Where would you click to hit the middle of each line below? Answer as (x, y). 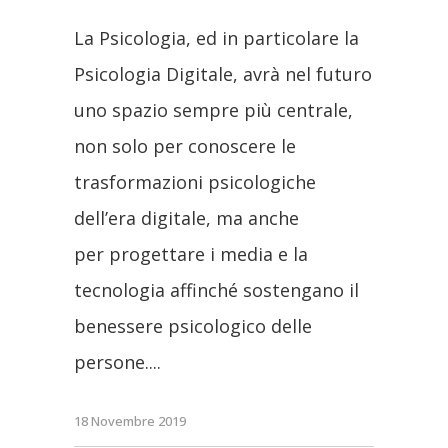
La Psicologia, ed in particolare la (216, 37)
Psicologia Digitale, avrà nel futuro (223, 73)
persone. (111, 361)
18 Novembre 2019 (130, 421)
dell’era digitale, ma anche (186, 217)
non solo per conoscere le (185, 145)
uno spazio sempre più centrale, (213, 109)
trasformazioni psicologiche (195, 181)
